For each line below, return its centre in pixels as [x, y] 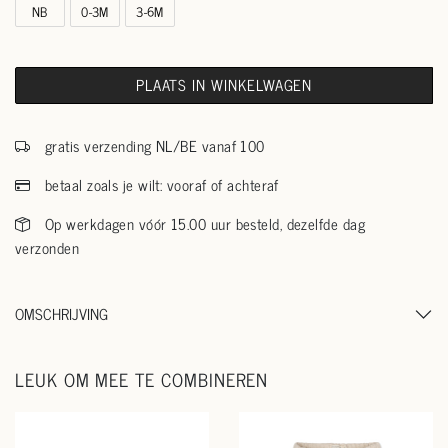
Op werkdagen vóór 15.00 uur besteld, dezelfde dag [202, 223]
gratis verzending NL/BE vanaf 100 [152, 145]
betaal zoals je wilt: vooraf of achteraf [159, 184]
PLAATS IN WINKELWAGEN [224, 85]
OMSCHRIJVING [61, 314]
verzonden [47, 247]
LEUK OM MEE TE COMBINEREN [142, 379]
